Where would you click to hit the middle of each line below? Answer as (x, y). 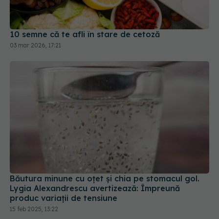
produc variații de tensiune (64, 198)
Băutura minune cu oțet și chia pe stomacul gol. (105, 178)
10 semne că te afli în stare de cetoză (85, 34)
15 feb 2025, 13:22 (34, 209)
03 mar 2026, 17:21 (35, 45)
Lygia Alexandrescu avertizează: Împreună (95, 188)
